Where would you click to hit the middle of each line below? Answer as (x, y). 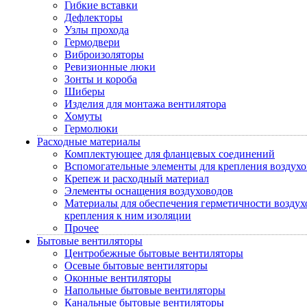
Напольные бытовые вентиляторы (145, 290)
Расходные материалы (89, 142)
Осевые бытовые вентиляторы (136, 266)
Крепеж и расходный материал (137, 179)
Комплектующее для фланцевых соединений (170, 154)
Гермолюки (91, 128)
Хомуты (83, 116)
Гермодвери (92, 42)
